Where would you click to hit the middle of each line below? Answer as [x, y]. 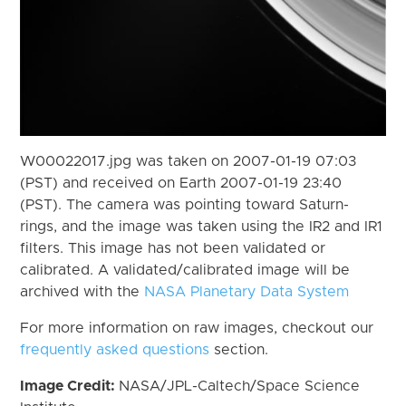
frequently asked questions [115, 349]
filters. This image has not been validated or [173, 248]
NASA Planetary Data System [247, 291]
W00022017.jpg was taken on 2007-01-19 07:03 [188, 161]
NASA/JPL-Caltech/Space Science [240, 386]
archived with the [82, 291]
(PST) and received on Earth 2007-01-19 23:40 [181, 183]
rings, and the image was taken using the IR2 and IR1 [202, 226]
